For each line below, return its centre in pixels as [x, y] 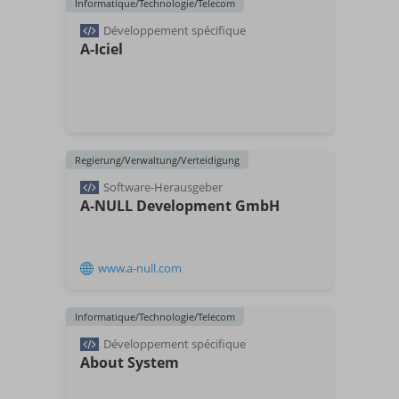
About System [130, 362]
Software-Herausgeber [163, 187]
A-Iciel [102, 49]
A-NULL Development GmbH [180, 206]
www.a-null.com [140, 268]
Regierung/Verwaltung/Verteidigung [157, 160]
